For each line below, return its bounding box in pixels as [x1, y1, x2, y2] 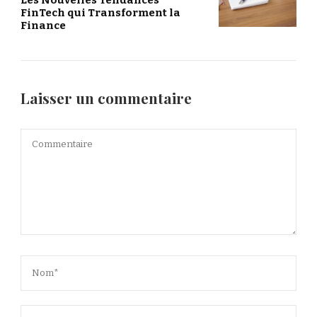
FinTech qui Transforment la [21, 6, 180, 20]
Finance [21, 19, 66, 33]
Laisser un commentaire [21, 88, 195, 108]
